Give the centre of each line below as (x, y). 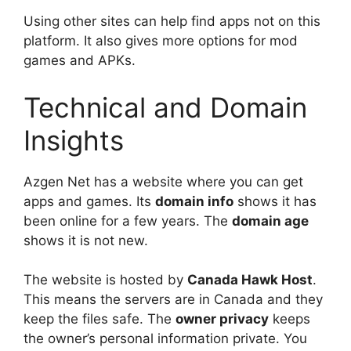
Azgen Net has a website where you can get (163, 181)
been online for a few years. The (128, 221)
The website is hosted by (105, 280)
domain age (270, 221)
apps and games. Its (89, 201)
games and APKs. (80, 61)
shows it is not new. (86, 240)
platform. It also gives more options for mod (161, 41)
